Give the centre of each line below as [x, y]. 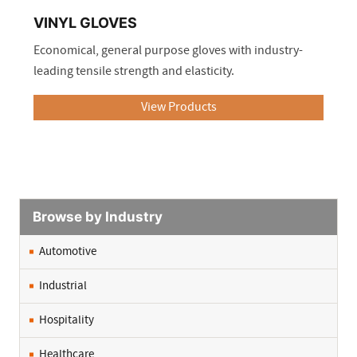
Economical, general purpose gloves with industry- [168, 51]
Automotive [68, 252]
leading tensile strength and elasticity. [134, 71]
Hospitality [67, 320]
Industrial [63, 286]
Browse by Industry [98, 217]
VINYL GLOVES [85, 23]
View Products [178, 107]
